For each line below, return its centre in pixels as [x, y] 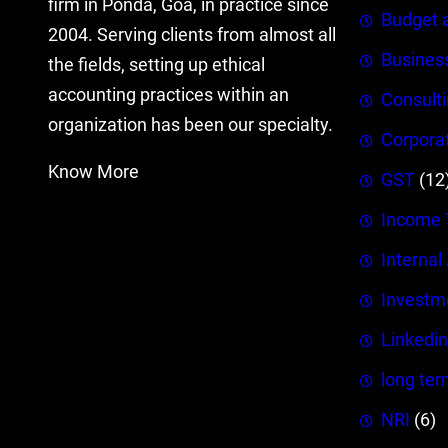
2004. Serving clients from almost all [192, 34]
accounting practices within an [168, 94]
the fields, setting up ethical [156, 64]
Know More [93, 172]
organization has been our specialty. [190, 124]
